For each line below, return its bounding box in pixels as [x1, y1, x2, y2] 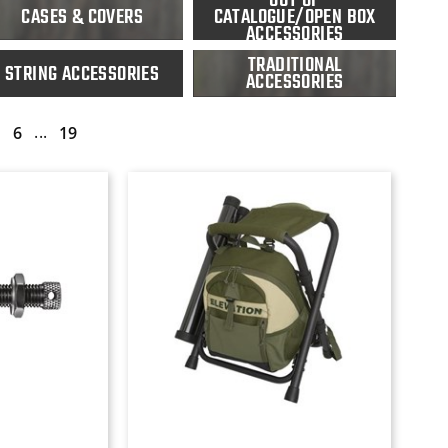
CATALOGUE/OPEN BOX [213, 5, 376, 27]
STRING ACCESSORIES [5, 62, 160, 84]
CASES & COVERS [21, 5, 143, 27]
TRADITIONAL [247, 54, 342, 76]
